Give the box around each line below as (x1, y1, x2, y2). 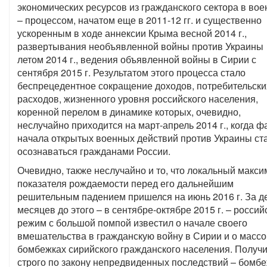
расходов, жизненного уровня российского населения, (17, 92, 258, 105)
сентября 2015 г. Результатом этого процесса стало (17, 66, 246, 79)
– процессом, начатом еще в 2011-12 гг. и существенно (17, 13, 262, 27)
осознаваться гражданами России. (17, 144, 170, 158)
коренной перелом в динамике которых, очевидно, (17, 105, 241, 119)
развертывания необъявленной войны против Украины (17, 39, 263, 53)
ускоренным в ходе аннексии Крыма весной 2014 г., (17, 26, 247, 40)
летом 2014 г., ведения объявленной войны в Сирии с (17, 52, 256, 66)
